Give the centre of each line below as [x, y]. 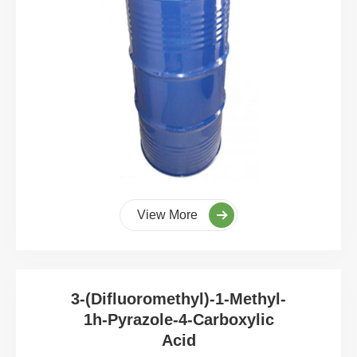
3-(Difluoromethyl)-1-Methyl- [178, 298]
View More [169, 214]
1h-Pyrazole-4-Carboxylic [178, 319]
